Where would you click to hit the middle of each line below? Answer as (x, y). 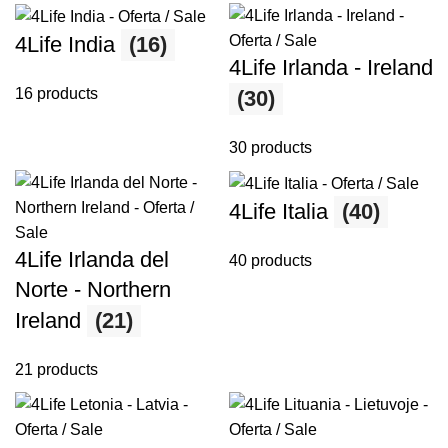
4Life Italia (281, 212)
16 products (56, 94)
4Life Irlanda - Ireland (331, 68)
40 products (270, 261)
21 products (56, 370)
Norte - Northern (93, 290)
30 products (270, 148)
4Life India (68, 45)
